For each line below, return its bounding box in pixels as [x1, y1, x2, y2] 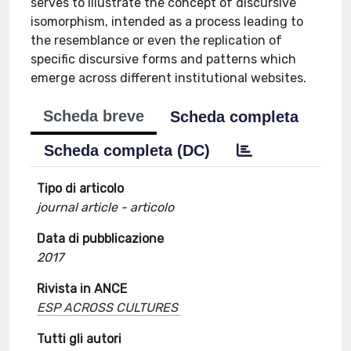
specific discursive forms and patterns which [31, 52, 297, 67]
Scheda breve [43, 107, 145, 125]
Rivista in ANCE [37, 281, 128, 296]
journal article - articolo [37, 200, 175, 215]
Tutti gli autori [37, 331, 122, 346]
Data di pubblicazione [37, 231, 165, 246]
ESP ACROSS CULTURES [37, 300, 179, 315]
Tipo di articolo [37, 181, 125, 196]
